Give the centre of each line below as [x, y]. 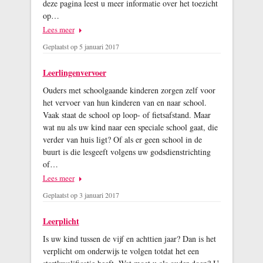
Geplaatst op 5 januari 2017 [81, 47]
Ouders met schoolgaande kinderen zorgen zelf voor [129, 90]
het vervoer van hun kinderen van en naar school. [124, 103]
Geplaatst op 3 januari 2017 [81, 195]
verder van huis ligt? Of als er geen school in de [122, 140]
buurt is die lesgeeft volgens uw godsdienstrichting [127, 152]
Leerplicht [61, 221]
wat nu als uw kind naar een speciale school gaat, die [130, 127]
